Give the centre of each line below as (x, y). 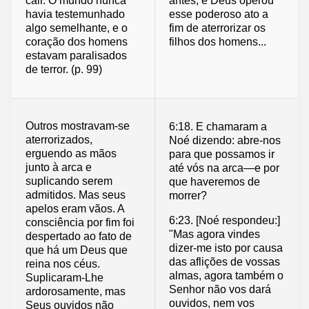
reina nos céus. (63, 264)
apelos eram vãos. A (75, 209)
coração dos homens (77, 42)
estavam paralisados (76, 56)
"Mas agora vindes (215, 234)
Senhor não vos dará (220, 289)
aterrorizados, (59, 140)
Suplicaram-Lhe (64, 278)
